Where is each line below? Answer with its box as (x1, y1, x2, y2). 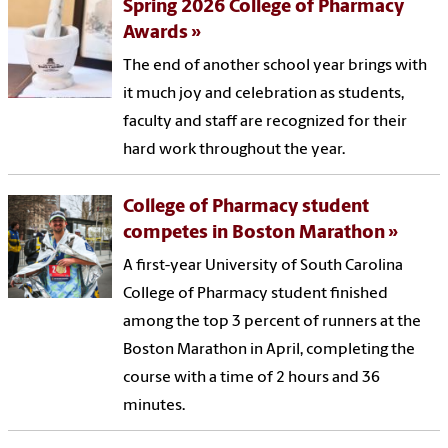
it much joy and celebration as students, (123, 85, 405, 102)
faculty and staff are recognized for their (123, 113, 408, 130)
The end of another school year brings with (123, 57, 428, 74)
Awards (123, 23, 189, 43)
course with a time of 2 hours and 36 (123, 369, 381, 386)
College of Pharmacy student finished (123, 285, 389, 302)
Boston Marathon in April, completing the (123, 341, 416, 358)
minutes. (123, 397, 186, 414)
